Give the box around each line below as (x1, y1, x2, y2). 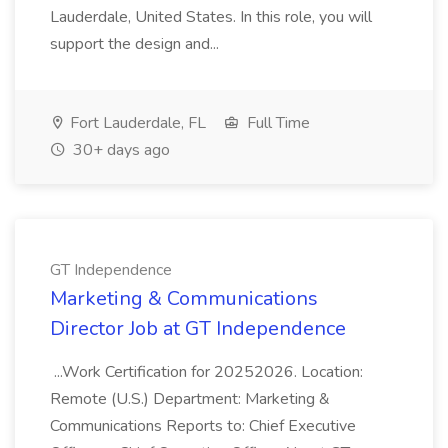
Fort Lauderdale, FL (66, 112, 206, 134)
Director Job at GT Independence (50, 315, 346, 342)
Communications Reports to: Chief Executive (50, 415, 356, 437)
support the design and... (50, 33, 223, 55)
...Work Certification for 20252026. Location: (50, 361, 363, 383)
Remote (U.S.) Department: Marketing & (50, 388, 330, 410)
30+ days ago (69, 139, 170, 161)
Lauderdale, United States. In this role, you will (50, 6, 372, 28)
